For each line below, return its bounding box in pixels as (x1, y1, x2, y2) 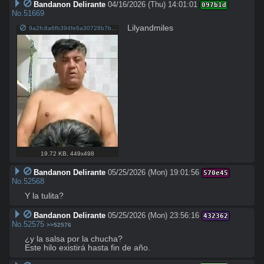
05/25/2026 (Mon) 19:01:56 (107, 167, 199, 177)
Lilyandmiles (127, 24, 174, 33)
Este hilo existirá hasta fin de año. (25, 243, 150, 252)
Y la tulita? (25, 191, 64, 200)
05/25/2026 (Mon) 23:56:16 (107, 210, 199, 220)
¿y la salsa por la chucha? (25, 234, 125, 243)
